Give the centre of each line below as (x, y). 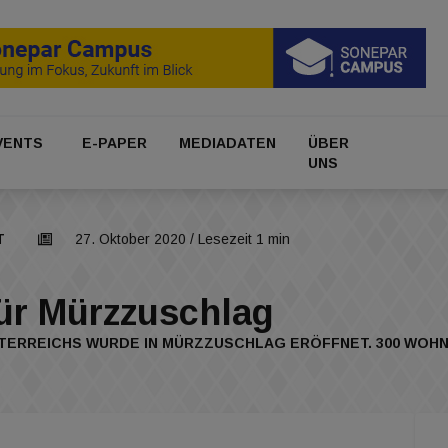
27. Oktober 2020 (130, 239)
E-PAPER (114, 143)
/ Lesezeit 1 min (238, 239)
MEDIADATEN (228, 143)
